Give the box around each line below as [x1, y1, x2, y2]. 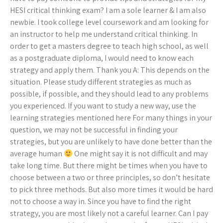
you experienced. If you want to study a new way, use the [10, 101, 196, 111]
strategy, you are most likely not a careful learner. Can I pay [10, 208, 208, 219]
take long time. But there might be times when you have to [10, 160, 208, 171]
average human [10, 148, 64, 159]
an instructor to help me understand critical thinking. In [10, 29, 198, 40]
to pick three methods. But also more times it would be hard [10, 184, 213, 195]
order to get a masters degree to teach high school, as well [10, 41, 209, 52]
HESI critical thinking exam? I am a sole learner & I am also [10, 5, 206, 16]
